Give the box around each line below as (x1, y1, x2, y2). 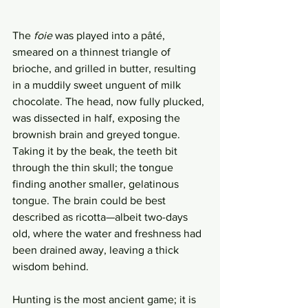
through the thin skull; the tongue (12, 162, 176, 173)
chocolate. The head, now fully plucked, (12, 96, 207, 107)
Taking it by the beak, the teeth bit (12, 145, 180, 157)
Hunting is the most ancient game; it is (12, 294, 199, 305)
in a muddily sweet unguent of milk (12, 79, 184, 91)
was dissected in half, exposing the (12, 112, 183, 124)
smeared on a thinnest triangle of (12, 46, 173, 58)
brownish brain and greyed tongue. (12, 129, 183, 140)
